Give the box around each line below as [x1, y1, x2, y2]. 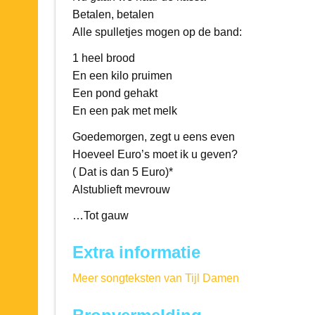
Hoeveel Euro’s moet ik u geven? [72, 148, 238, 160]
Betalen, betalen [72, 8, 154, 20]
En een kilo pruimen [72, 69, 172, 82]
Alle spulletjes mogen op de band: [72, 25, 242, 38]
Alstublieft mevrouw [72, 183, 170, 195]
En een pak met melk [72, 104, 177, 117]
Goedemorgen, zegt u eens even [72, 130, 235, 143]
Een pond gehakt [72, 86, 157, 99]
